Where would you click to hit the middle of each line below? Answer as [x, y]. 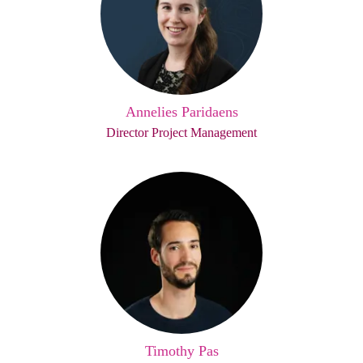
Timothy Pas [181, 351]
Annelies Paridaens [181, 112]
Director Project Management [181, 132]
